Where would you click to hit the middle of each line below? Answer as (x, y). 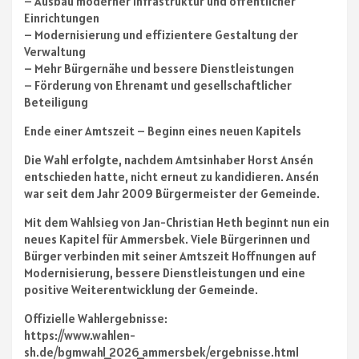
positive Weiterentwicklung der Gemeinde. (141, 290)
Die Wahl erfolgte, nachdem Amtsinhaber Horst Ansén (169, 160)
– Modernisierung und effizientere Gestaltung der (161, 35)
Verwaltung (55, 52)
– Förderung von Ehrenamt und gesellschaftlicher (158, 86)
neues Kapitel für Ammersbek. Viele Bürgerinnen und (167, 240)
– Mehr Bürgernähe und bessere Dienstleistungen (159, 69)
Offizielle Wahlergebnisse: (96, 319)
